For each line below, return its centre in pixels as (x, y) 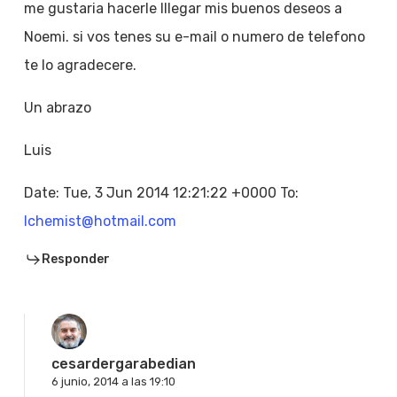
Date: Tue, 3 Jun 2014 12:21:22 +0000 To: (161, 193)
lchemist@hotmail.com (100, 222)
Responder (75, 260)
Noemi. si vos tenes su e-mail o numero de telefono (194, 37)
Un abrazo (57, 108)
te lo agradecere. (80, 66)
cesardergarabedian (123, 364)
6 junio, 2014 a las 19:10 (113, 382)
